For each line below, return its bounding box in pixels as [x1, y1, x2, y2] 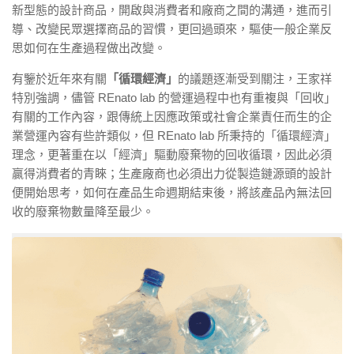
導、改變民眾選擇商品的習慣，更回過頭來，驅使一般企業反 [12, 22, 332, 36]
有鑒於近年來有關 [12, 72, 107, 86]
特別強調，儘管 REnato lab [12, 91, 155, 105]
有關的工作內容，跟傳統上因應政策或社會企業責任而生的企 [12, 110, 332, 124]
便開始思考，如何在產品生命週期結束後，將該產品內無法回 [12, 186, 332, 200]
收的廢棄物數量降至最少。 [12, 205, 154, 219]
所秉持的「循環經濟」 [217, 129, 336, 143]
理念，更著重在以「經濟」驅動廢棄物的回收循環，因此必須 [12, 148, 332, 162]
